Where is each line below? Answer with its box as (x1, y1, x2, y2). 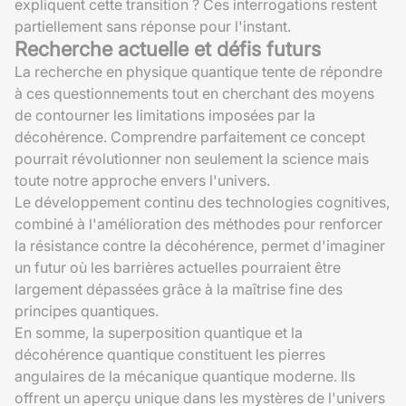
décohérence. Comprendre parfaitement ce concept (14, 127, 365, 146)
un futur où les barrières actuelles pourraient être (14, 257, 341, 276)
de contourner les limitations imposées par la (14, 105, 315, 124)
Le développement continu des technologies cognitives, (14, 192, 390, 211)
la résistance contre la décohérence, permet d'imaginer (14, 236, 385, 255)
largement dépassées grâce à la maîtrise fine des (14, 279, 343, 298)
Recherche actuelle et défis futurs (14, 36, 321, 61)
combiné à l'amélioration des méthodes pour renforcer (14, 214, 382, 233)
